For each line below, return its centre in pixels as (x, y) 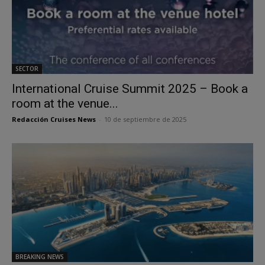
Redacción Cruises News (54, 119)
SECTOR (27, 68)
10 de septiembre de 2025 (145, 119)
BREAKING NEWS (40, 257)
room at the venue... (65, 103)
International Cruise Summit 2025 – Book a (130, 88)
